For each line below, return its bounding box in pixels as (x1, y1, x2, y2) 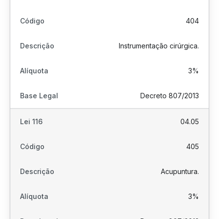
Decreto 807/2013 (140, 91, 199, 100)
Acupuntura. (161, 167, 199, 175)
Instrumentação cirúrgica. (119, 42, 199, 50)
